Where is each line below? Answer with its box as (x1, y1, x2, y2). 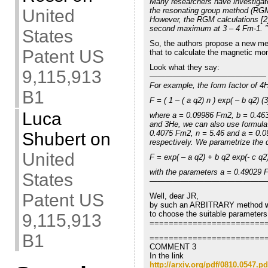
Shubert (22, 129, 86, 149)
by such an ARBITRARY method (149, 200, 265, 209)
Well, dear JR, (149, 191, 199, 200)
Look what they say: (149, 62, 220, 72)
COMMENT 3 (149, 242, 196, 251)
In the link (149, 251, 184, 260)
